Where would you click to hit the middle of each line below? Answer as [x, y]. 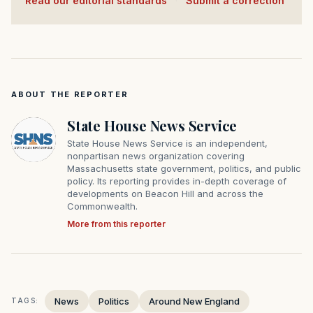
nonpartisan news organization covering [156, 155]
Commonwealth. [102, 206]
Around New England [194, 301]
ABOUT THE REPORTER [70, 94]
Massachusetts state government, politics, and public [184, 168]
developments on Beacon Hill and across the [165, 193]
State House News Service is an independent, [167, 143]
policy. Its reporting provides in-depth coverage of [177, 181]
